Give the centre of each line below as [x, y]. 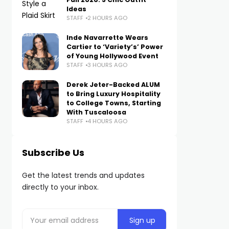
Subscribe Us [53, 153]
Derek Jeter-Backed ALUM [113, 85]
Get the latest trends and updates [83, 175]
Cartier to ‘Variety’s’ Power [114, 47]
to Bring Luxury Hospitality [113, 94]
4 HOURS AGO [107, 121]
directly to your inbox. [60, 187]
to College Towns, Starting [113, 103]
